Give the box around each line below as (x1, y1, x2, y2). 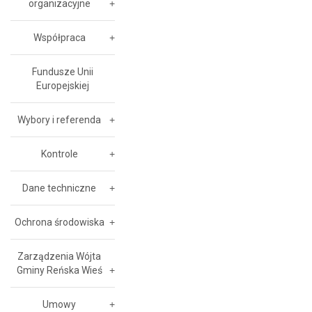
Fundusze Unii (32, 66, 93, 77)
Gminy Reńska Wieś (16, 265, 102, 276)
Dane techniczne (22, 182, 96, 194)
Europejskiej (36, 80, 89, 91)
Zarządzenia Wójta (17, 251, 101, 262)
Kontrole (40, 148, 78, 159)
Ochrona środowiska (14, 217, 104, 228)
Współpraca (33, 32, 86, 43)
